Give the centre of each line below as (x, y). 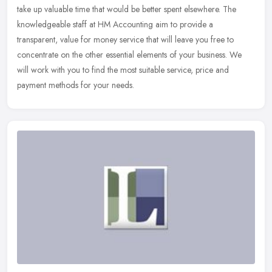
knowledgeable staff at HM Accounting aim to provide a (115, 25)
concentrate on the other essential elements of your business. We (129, 55)
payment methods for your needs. (76, 85)
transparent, (37, 40)
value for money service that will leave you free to (147, 40)
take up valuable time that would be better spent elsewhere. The (127, 9)
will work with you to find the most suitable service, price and (123, 70)
